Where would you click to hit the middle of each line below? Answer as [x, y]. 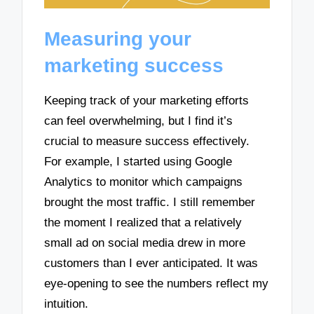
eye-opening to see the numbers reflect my [157, 284]
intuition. [67, 304]
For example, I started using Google [138, 162]
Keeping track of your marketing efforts [147, 101]
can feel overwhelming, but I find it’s [139, 121]
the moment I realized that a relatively [143, 223]
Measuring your [118, 39]
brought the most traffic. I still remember [150, 203]
